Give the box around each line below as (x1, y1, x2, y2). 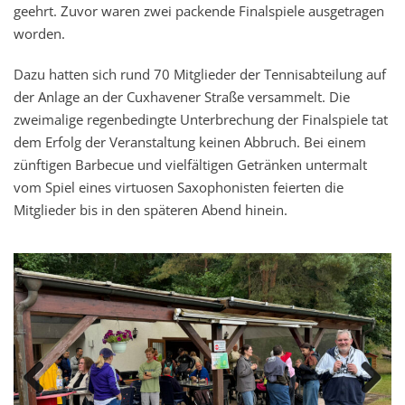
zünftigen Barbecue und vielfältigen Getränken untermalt (14, 155, 367, 174)
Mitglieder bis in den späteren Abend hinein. (14, 200, 287, 219)
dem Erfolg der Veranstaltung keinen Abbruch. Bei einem (14, 132, 366, 151)
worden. (14, 24, 65, 42)
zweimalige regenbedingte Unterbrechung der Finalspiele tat (14, 109, 388, 128)
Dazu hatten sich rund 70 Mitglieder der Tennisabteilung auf (14, 64, 386, 83)
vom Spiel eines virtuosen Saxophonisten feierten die (14, 177, 344, 196)
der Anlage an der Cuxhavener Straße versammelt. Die (14, 87, 350, 106)
